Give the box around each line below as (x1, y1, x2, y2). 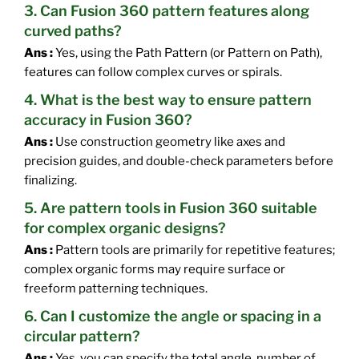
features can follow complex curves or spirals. (24, 64, 282, 79)
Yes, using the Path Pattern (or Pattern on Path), (53, 45, 322, 60)
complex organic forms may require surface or (24, 262, 285, 277)
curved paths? (24, 22, 122, 39)
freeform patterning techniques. (24, 281, 208, 296)
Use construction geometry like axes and (53, 134, 285, 149)
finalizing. (24, 172, 77, 188)
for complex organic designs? (24, 219, 226, 236)
